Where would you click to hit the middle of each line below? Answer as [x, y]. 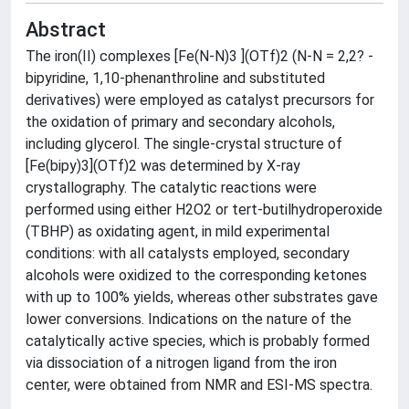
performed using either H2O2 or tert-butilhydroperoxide [204, 210]
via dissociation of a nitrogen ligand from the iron [181, 363]
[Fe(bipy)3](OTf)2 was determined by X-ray [163, 166]
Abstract [66, 30]
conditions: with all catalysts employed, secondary [188, 253]
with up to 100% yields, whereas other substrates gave [202, 297]
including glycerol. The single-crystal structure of [184, 144]
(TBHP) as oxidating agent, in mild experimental [178, 231]
